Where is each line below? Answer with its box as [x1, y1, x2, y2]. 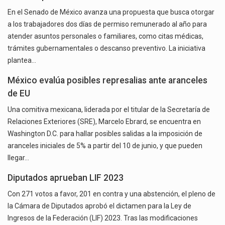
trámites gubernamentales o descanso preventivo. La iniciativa [8, 44, 205, 52]
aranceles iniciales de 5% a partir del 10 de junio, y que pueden [8, 141, 202, 150]
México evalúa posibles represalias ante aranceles [8, 75, 207, 85]
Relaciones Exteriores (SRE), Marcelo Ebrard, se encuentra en [8, 117, 201, 126]
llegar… [8, 153, 29, 162]
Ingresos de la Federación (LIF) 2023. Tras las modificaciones [8, 213, 198, 222]
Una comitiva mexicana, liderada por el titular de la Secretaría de [8, 105, 210, 114]
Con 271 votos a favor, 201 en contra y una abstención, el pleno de [8, 189, 215, 198]
